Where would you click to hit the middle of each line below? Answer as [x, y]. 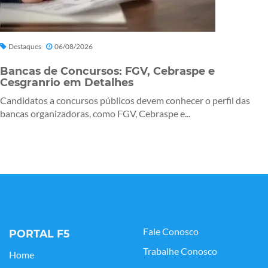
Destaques [25, 47]
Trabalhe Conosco [180, 252]
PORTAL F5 [39, 234]
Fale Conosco [171, 232]
